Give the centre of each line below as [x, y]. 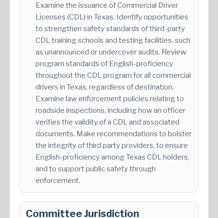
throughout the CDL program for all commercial [113, 76]
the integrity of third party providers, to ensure [112, 146]
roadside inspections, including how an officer [110, 111]
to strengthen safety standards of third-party [110, 29]
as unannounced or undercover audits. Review [111, 52]
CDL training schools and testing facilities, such [113, 41]
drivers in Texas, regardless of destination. [105, 87]
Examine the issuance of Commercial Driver [107, 6]
